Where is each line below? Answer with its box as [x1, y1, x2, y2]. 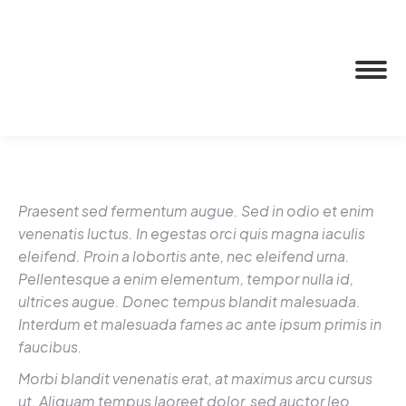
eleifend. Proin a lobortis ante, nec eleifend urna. [18, 246, 350, 266]
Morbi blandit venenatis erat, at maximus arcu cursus [18, 369, 372, 388]
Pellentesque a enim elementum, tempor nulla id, [18, 269, 353, 288]
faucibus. [18, 337, 82, 356]
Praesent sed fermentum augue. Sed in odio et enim [18, 201, 374, 220]
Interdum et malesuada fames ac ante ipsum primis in [18, 314, 382, 333]
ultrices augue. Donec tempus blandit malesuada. [18, 292, 361, 311]
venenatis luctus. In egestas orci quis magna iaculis [18, 224, 365, 243]
